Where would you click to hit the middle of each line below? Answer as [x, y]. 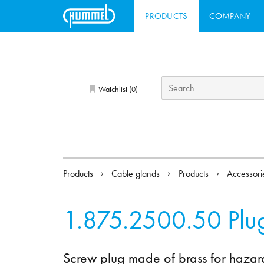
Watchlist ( [114, 89]
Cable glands [137, 174]
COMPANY [230, 16]
